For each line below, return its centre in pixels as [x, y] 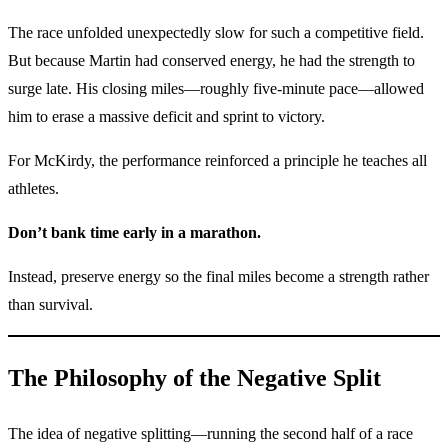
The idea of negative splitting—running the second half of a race [210, 433]
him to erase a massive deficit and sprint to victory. [166, 116]
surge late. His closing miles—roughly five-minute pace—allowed [216, 88]
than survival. [50, 304]
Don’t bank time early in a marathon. [134, 232]
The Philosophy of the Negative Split [194, 377]
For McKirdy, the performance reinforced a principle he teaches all [217, 160]
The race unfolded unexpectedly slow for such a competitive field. [216, 32]
